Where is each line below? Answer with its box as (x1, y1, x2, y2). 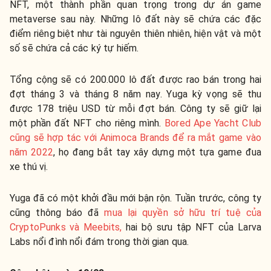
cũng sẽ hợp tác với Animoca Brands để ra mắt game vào (10, 132, 261, 144)
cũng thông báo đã (10, 207, 105, 219)
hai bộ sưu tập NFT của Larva (122, 221, 261, 233)
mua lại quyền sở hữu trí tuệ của (104, 207, 262, 219)
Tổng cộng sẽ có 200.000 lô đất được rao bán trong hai (10, 74, 261, 86)
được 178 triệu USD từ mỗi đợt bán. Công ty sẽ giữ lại (10, 103, 261, 115)
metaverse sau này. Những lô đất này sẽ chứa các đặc (10, 13, 261, 25)
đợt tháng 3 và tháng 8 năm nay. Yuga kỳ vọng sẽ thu (10, 88, 261, 100)
